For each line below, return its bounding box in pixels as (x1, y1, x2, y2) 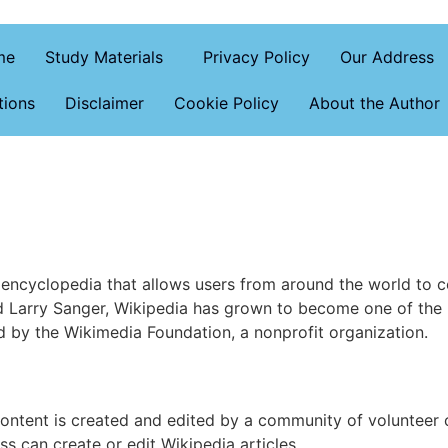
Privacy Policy (202, 47, 310, 67)
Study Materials (44, 47, 163, 67)
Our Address (339, 47, 434, 67)
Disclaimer (64, 93, 144, 113)
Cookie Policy (173, 93, 279, 113)
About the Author (308, 93, 440, 113)
